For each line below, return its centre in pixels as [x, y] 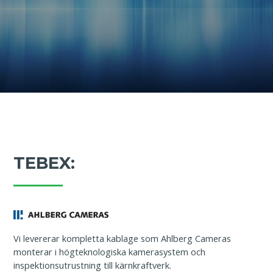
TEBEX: [44, 163]
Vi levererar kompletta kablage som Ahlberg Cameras [122, 239]
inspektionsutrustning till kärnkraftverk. [93, 265]
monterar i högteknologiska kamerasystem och [110, 252]
